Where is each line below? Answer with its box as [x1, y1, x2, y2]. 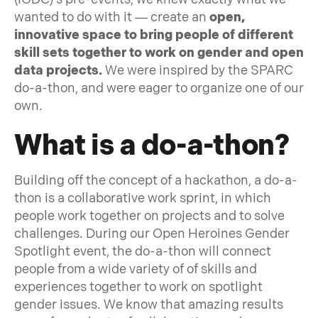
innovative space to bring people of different [14, 27, 293, 43]
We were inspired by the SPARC [102, 62, 293, 78]
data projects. [14, 62, 102, 78]
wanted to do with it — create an [14, 9, 209, 25]
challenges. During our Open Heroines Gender [14, 226, 290, 241]
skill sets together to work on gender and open [14, 45, 304, 60]
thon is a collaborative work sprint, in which [14, 190, 271, 206]
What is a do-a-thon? [14, 128, 290, 163]
